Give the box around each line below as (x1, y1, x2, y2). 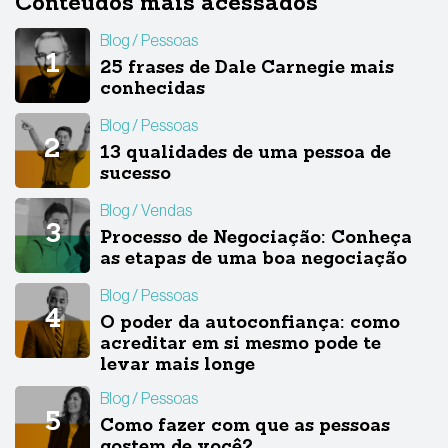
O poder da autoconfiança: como (100, 314, 400, 334)
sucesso (100, 165, 171, 185)
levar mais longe (100, 356, 255, 376)
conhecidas (100, 80, 205, 100)
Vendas (141, 201, 192, 220)
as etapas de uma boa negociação (100, 250, 407, 270)
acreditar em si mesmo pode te (100, 335, 381, 355)
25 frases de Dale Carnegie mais (100, 59, 394, 79)
